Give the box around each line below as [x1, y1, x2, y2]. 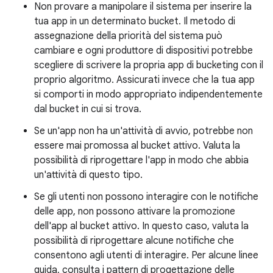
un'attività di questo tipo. [34, 169, 143, 181]
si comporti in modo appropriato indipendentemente [34, 88, 263, 101]
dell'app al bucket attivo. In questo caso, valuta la [34, 220, 249, 232]
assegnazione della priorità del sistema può [34, 30, 222, 42]
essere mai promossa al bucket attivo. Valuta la [34, 140, 240, 152]
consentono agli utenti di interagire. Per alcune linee [34, 249, 258, 261]
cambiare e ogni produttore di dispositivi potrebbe [34, 44, 253, 57]
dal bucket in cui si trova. [34, 103, 141, 115]
